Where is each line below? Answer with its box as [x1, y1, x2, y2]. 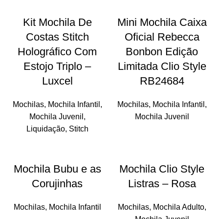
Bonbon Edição [126, 45, 198, 58]
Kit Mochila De [22, 16, 92, 28]
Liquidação [26, 125, 65, 133]
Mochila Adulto [153, 203, 204, 211]
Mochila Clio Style [119, 163, 204, 175]
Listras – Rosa [128, 177, 196, 190]
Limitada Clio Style [117, 60, 206, 72]
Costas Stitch [25, 31, 89, 43]
